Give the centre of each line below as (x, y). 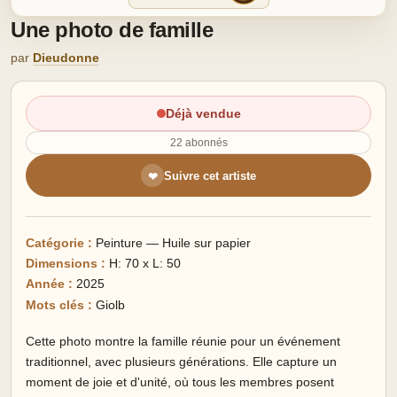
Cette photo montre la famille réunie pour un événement (183, 342)
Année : (49, 284)
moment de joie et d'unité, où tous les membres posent (180, 382)
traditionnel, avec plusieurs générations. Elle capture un (181, 362)
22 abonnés (198, 143)
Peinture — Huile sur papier (171, 243)
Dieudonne (66, 58)
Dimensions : (66, 264)
